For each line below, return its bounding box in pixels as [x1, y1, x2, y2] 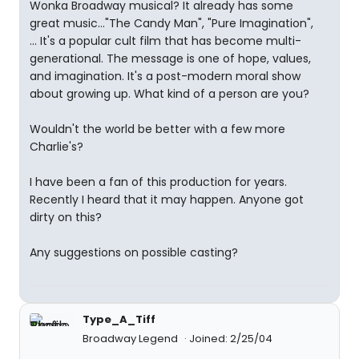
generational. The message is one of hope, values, [30, 50, 311, 67]
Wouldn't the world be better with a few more [30, 121, 285, 137]
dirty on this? [30, 209, 102, 225]
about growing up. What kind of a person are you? [30, 86, 309, 102]
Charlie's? [30, 139, 83, 155]
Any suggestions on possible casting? [30, 244, 238, 260]
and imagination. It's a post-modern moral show [30, 68, 301, 84]
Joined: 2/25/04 [189, 331, 272, 346]
